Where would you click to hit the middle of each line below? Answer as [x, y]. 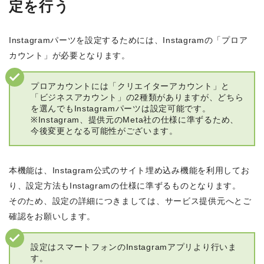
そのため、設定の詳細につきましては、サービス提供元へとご [130, 201]
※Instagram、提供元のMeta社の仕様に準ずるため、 [135, 120]
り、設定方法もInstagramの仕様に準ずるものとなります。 [125, 186]
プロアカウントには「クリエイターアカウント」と [131, 86]
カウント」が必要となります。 [70, 56]
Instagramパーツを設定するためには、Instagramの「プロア [128, 40]
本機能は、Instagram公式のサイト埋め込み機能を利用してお [129, 171]
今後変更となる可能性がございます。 [104, 131]
